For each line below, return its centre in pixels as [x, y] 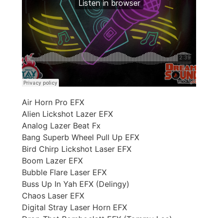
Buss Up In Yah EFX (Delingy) [76, 184]
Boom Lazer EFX [52, 160]
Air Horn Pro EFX [53, 102]
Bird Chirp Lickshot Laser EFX [77, 149]
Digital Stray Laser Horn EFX [74, 207]
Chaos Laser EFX [53, 195]
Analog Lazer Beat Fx [61, 125]
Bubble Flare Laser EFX [64, 172]
